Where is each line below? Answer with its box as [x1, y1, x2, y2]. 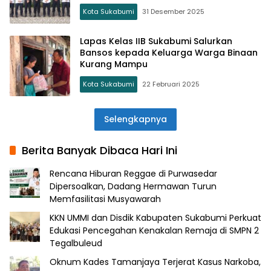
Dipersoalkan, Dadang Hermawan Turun [50, 180, 217, 192]
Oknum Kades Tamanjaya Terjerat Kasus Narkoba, [50, 255, 261, 268]
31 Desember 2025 [142, 7, 204, 17]
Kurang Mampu [80, 58, 148, 71]
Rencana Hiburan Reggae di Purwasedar [50, 167, 217, 180]
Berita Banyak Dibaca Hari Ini [22, 142, 177, 158]
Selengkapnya [104, 113, 167, 125]
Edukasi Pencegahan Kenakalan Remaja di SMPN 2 [50, 224, 259, 237]
